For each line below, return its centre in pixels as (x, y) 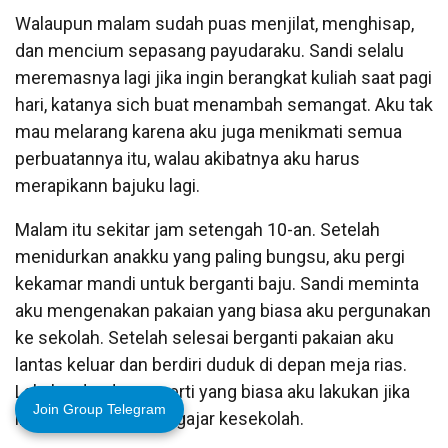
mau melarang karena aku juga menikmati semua (208, 131)
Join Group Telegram (99, 409)
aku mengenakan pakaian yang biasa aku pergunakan (223, 310)
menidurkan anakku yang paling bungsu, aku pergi (210, 256)
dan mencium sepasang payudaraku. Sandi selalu (209, 50)
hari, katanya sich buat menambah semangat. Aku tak (224, 104)
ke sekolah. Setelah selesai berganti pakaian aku (204, 337)
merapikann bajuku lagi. (107, 185)
